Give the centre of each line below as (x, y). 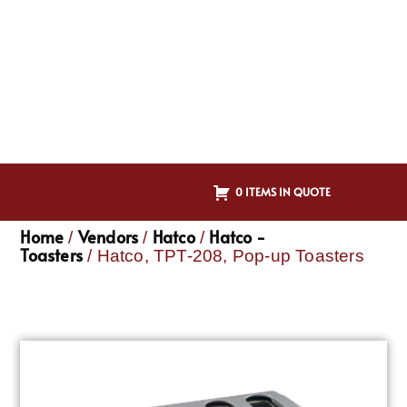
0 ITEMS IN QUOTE (283, 191)
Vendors (108, 237)
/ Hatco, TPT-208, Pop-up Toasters (223, 256)
